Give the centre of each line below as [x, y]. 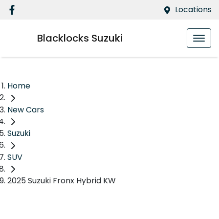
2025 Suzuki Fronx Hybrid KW [62, 181]
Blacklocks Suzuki [80, 38]
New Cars [26, 109]
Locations [193, 10]
